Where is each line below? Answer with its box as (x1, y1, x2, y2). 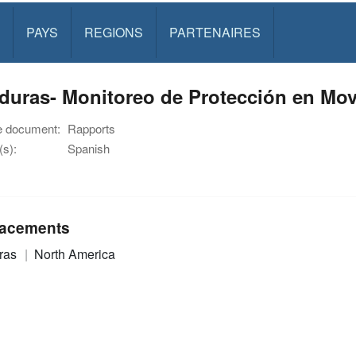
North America (33, 244, 115, 263)
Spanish (68, 140, 110, 157)
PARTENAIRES (168, 23, 261, 41)
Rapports (68, 120, 115, 137)
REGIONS (83, 23, 143, 41)
